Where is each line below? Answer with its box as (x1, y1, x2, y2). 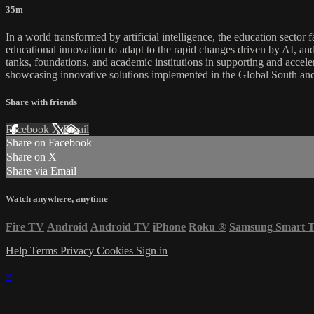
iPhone (153, 220, 186, 233)
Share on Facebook (6, 137, 92, 149)
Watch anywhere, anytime (6, 193, 108, 205)
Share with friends (6, 97, 77, 108)
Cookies (97, 244, 136, 257)
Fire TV (6, 220, 44, 233)
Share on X (6, 151, 57, 163)
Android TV (90, 220, 150, 233)
